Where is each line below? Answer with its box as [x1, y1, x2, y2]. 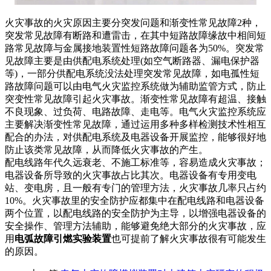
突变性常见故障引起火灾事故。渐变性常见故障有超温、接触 [5, 93, 266, 104]
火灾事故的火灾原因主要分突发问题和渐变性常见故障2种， [5, 17, 261, 28]
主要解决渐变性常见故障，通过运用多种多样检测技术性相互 [5, 119, 266, 129]
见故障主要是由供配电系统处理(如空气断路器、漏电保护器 [5, 55, 260, 66]
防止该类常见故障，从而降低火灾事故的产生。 [5, 144, 208, 155]
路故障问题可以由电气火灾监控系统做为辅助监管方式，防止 [5, 80, 266, 91]
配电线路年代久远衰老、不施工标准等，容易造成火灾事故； [5, 157, 266, 168]
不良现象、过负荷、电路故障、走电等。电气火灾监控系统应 [5, 106, 266, 117]
